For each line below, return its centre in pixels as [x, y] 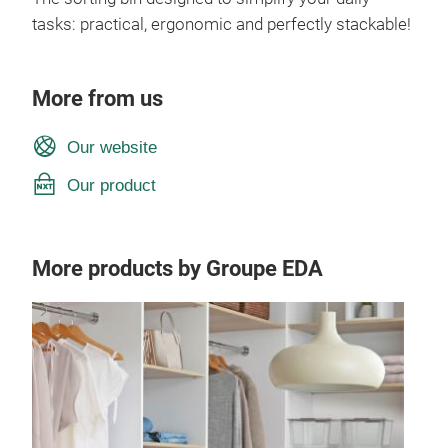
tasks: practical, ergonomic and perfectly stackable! [221, 24]
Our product [111, 184]
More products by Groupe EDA [177, 268]
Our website [111, 146]
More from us [97, 98]
